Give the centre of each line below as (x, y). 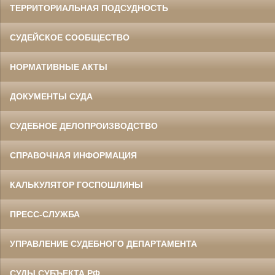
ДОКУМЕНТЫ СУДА (51, 96)
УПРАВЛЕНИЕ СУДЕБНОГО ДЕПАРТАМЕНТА (103, 243)
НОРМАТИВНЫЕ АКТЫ (59, 67)
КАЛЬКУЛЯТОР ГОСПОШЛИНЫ (76, 184)
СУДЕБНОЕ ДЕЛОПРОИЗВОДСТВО (84, 126)
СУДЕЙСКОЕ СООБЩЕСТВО (70, 37)
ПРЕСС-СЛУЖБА (45, 214)
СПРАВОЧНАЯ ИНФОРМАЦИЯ (73, 155)
